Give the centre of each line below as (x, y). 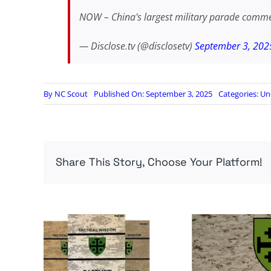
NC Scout (71, 94)
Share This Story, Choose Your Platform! (159, 162)
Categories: (239, 94)
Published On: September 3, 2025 (153, 94)
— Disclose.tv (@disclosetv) (137, 46)
